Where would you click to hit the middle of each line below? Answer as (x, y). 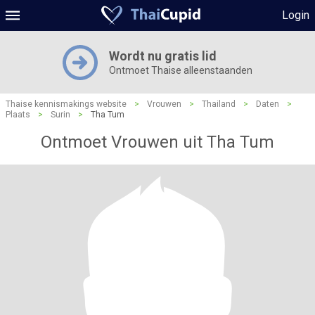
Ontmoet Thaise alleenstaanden (181, 70)
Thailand (219, 104)
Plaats (18, 115)
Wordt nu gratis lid (163, 56)
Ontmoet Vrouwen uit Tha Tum (157, 142)
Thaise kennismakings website (66, 104)
